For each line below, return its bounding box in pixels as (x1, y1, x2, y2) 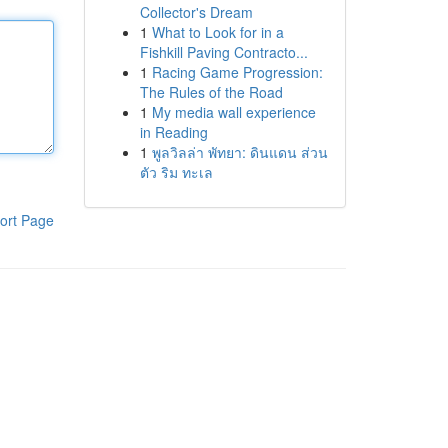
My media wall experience (151, 102, 316, 122)
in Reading (139, 122, 208, 142)
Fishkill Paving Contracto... (139, 42, 308, 62)
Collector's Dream (139, 2, 253, 22)
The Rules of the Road (139, 82, 283, 102)
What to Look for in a (151, 22, 284, 42)
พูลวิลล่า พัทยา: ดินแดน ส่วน (151, 142, 328, 162)
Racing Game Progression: (151, 62, 323, 82)
